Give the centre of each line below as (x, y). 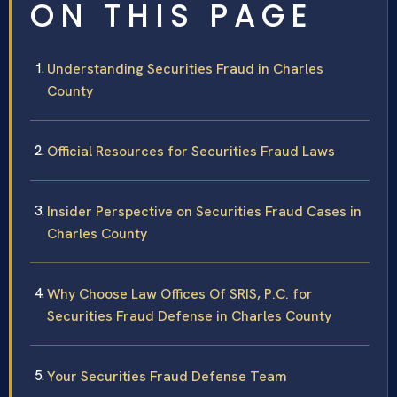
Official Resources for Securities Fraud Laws (191, 152)
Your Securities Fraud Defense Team (167, 377)
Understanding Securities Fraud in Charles (185, 69)
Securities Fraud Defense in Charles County (189, 316)
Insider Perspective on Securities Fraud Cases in (204, 212)
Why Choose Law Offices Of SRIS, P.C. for (180, 294)
